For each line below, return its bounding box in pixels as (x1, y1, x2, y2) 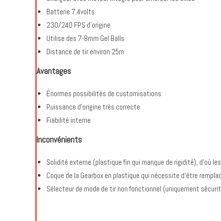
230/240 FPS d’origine (46, 20, 110, 30)
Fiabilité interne (46, 115, 91, 125)
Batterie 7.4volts (46, 7, 95, 16)
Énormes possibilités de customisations (46, 89, 161, 98)
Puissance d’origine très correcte (46, 102, 140, 111)
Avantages (37, 66, 71, 76)
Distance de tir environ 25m (46, 47, 124, 56)
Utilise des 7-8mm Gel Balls (46, 34, 124, 43)
